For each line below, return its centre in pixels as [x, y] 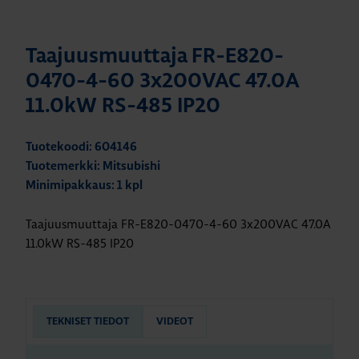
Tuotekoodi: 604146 [81, 147]
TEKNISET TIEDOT [88, 322]
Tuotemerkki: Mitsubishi [93, 167]
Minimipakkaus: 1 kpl [84, 186]
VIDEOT [175, 322]
